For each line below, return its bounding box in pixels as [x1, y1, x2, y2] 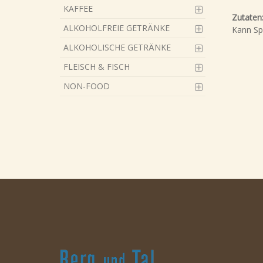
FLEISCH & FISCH [63, 61, 130, 72]
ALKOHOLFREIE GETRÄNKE [63, 22, 170, 33]
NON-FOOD [63, 80, 110, 92]
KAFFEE [63, 3, 93, 14]
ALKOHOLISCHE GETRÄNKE [63, 42, 171, 53]
